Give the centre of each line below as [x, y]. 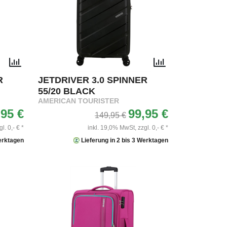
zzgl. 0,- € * [153, 127]
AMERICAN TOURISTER [79, 101]
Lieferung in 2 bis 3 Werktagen [124, 140]
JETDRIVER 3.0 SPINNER [93, 80]
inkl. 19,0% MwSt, [112, 127]
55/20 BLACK [67, 91]
